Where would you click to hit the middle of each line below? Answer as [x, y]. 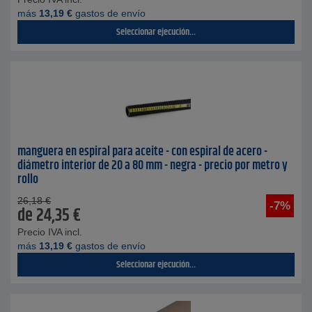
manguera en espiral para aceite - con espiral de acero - [142, 152]
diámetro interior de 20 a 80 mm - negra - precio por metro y [153, 166]
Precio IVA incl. [50, 232]
